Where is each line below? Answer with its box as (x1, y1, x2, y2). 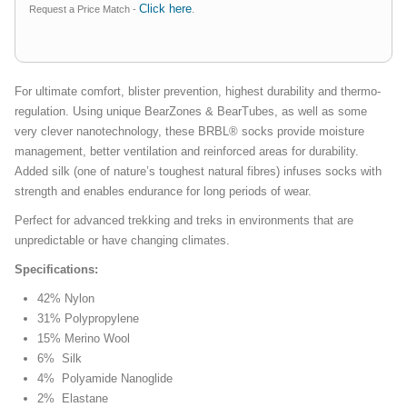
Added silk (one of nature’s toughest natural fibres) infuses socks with (15, 164, 382, 179)
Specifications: (15, 263, 98, 277)
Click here (139, 2, 192, 16)
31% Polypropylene (37, 312, 139, 326)
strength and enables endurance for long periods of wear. (15, 184, 312, 199)
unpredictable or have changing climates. (15, 233, 230, 248)
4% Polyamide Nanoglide (37, 372, 173, 386)
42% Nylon (37, 292, 94, 306)
